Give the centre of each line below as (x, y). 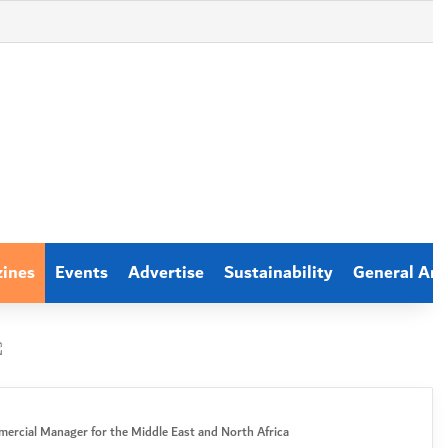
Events (81, 273)
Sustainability (278, 273)
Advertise (166, 273)
